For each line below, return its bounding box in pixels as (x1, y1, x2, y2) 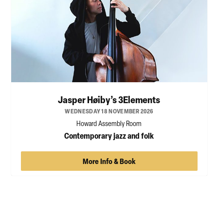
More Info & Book (82, 156, 136, 166)
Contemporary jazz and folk (64, 130, 154, 142)
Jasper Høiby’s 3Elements (58, 92, 161, 106)
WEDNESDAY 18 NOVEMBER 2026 (65, 107, 154, 115)
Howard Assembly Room (76, 119, 142, 128)
